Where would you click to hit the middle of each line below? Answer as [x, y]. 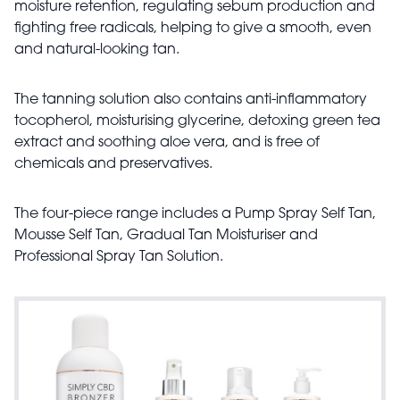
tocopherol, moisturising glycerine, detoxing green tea [197, 121]
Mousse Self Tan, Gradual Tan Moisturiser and [166, 236]
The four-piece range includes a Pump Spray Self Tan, [195, 214]
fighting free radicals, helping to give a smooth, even [193, 29]
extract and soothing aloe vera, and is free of [167, 143]
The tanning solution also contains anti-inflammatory [191, 100]
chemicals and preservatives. [115, 164]
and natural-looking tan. [99, 50]
